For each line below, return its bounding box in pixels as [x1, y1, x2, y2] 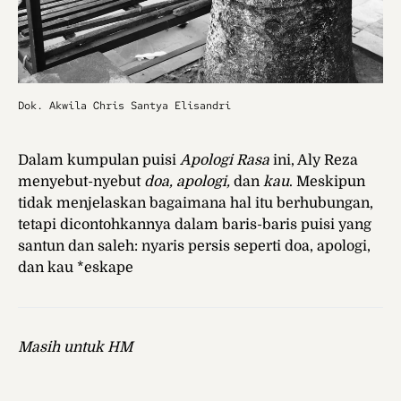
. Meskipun [289, 174, 365, 191]
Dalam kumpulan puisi [18, 152, 180, 169]
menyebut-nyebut [18, 174, 144, 191]
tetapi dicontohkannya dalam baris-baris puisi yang [18, 217, 371, 234]
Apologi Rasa [180, 152, 273, 169]
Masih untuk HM [18, 339, 132, 356]
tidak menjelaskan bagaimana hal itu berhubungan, [18, 195, 373, 212]
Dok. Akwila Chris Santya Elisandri [18, 98, 231, 114]
